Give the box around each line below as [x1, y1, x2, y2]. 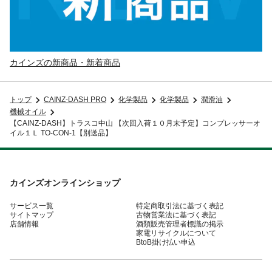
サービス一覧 [10, 201, 53, 210]
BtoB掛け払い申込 [136, 237, 195, 246]
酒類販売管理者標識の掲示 [136, 219, 223, 228]
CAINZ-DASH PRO [44, 95, 106, 104]
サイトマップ [10, 210, 53, 219]
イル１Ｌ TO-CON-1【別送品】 [10, 128, 112, 137]
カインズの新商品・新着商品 [10, 57, 120, 67]
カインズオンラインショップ [10, 177, 120, 188]
